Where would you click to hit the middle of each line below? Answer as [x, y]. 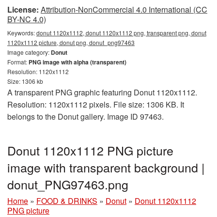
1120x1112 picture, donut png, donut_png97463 [71, 43]
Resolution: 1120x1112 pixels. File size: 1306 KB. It [96, 105]
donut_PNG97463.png [68, 184]
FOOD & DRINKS [67, 201]
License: [23, 10]
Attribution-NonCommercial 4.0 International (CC [124, 10]
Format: [18, 62]
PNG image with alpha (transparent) [77, 62]
